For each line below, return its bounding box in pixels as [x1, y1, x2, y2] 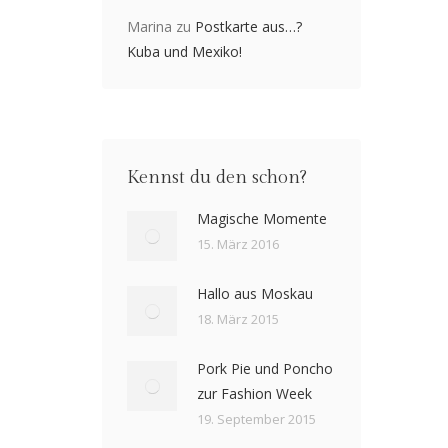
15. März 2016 [196, 234, 279, 253]
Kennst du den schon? [126, 166, 307, 188]
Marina [126, 16, 172, 36]
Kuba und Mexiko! [126, 41, 242, 61]
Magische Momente [196, 208, 327, 228]
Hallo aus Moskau [196, 283, 313, 303]
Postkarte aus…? [194, 16, 302, 36]
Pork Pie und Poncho [196, 358, 333, 378]
